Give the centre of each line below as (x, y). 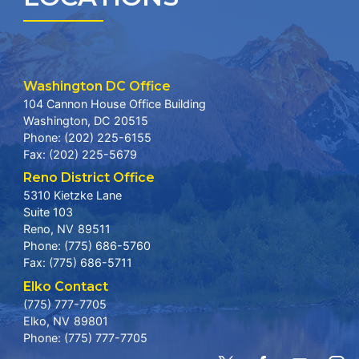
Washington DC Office (97, 87)
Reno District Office (89, 178)
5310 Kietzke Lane (72, 196)
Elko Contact (65, 286)
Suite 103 (48, 212)
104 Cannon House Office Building (114, 104)
